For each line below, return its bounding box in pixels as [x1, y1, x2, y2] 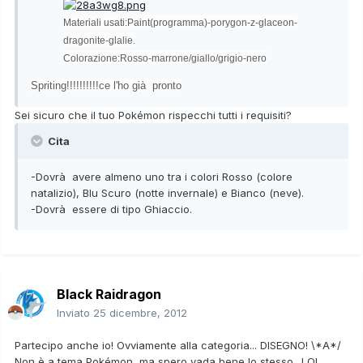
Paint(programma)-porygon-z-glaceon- [127, 17, 297, 29]
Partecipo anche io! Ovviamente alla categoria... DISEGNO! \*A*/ [15, 338, 341, 352]
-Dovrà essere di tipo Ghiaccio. [31, 203, 192, 216]
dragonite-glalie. [63, 35, 135, 47]
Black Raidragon [57, 285, 161, 302]
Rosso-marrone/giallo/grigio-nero [120, 53, 267, 65]
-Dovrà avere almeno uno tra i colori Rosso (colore [31, 170, 293, 184]
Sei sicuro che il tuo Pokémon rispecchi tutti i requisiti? [15, 109, 292, 122]
